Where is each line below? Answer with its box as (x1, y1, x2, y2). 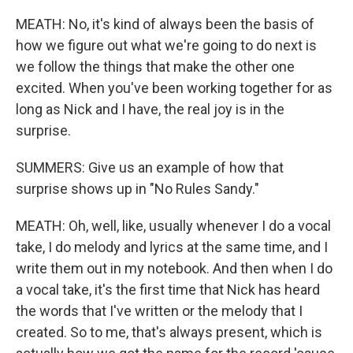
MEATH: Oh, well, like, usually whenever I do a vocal (16, 217, 331, 235)
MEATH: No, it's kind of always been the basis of (16, 16, 314, 33)
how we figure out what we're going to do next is (16, 37, 317, 54)
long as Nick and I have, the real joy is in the (16, 101, 284, 118)
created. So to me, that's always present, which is (16, 324, 322, 341)
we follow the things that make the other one (16, 58, 295, 76)
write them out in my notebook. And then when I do (16, 260, 333, 277)
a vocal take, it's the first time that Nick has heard (16, 281, 320, 299)
